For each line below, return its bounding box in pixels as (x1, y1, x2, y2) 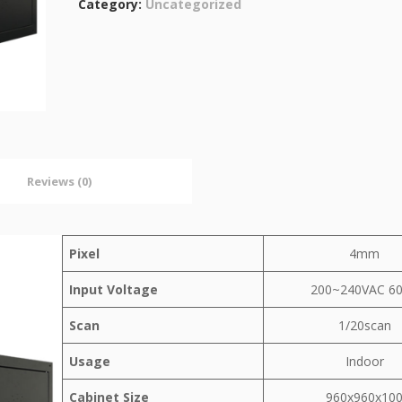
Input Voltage (69, 281, 158, 298)
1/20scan (337, 317, 391, 334)
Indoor (345, 353, 384, 370)
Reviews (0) (26, 172, 92, 189)
